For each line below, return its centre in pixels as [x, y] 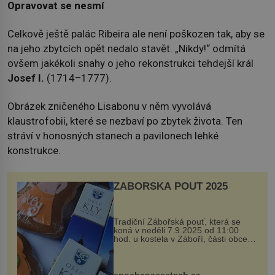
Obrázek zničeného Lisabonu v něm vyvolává [109, 107]
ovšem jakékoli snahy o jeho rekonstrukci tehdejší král [130, 63]
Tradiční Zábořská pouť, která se [177, 221]
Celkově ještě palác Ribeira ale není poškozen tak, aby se [136, 33]
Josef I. [26, 78]
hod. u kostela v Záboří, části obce [180, 238]
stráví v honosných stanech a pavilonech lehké [113, 136]
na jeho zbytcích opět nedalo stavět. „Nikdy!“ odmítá [126, 48]
